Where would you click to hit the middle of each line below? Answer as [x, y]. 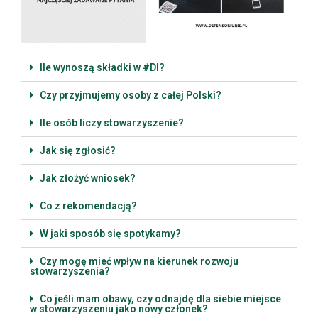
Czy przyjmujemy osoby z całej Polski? [131, 95]
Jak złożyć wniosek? [88, 179]
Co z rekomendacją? [88, 206]
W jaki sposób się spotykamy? [110, 234]
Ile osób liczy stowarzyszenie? [112, 123]
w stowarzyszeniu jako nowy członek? [119, 309]
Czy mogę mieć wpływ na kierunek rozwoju [139, 262]
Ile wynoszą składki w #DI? [102, 68]
